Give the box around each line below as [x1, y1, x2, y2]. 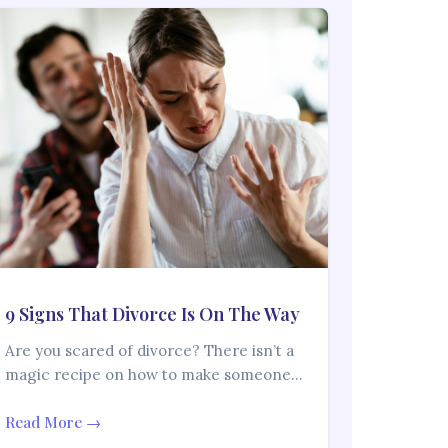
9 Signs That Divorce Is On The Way [5, 302, 301, 327]
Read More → [5, 412, 102, 433]
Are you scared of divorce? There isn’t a [5, 341, 295, 361]
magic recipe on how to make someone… [5, 365, 304, 385]
